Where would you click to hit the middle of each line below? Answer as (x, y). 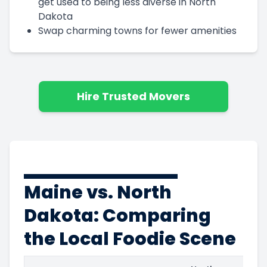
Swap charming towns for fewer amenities (137, 30)
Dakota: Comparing (117, 215)
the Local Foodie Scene (130, 239)
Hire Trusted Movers (133, 96)
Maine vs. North (98, 192)
